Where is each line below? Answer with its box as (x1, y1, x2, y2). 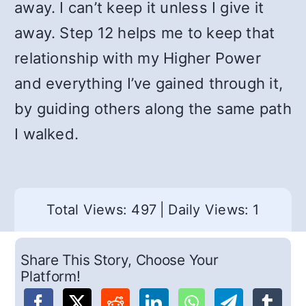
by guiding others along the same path (14, 100, 292, 117)
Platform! (20, 268, 81, 286)
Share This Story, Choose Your (20, 251, 219, 269)
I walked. (14, 125, 79, 143)
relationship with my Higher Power (14, 49, 261, 67)
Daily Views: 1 (168, 201, 260, 218)
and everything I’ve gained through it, (14, 74, 283, 92)
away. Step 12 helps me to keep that (14, 24, 275, 42)
